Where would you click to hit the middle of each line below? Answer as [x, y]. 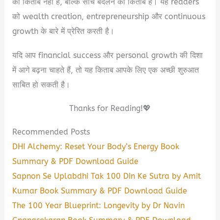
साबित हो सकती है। [41, 84]
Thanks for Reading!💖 [110, 108]
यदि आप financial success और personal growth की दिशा [108, 55]
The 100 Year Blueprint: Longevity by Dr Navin [99, 205]
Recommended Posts [51, 132]
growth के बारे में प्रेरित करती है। [64, 31]
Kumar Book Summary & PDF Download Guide [100, 191]
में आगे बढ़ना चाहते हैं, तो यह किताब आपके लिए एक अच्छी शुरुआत [106, 70]
